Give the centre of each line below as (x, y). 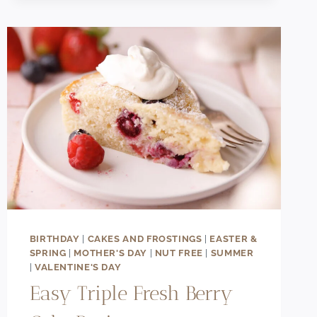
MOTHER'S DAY (110, 253)
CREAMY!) (114, 93)
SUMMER (232, 253)
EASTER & (234, 238)
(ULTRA (108, 77)
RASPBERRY (120, 28)
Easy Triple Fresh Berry (131, 294)
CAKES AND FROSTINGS (145, 238)
